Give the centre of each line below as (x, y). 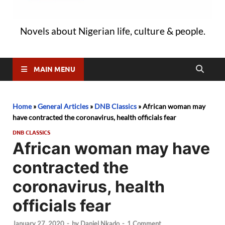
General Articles (63, 106)
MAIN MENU (54, 69)
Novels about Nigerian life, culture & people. (113, 31)
